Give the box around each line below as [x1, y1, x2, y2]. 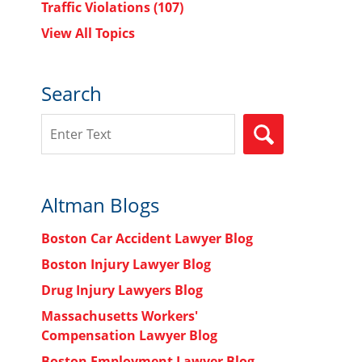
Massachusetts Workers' [41, 307, 198, 325]
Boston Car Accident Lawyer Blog [41, 229, 253, 247]
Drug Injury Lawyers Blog [41, 281, 203, 299]
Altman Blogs [41, 192, 159, 218]
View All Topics [41, 24, 135, 42]
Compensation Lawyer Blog [41, 326, 217, 344]
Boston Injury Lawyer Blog [41, 255, 211, 273]
